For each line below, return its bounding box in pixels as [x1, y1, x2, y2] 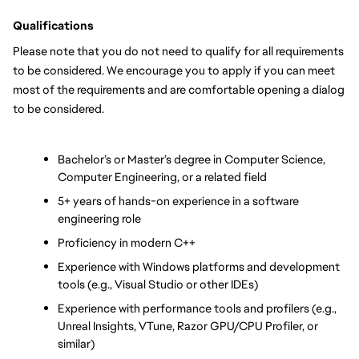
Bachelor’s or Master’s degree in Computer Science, [58, 151, 325, 167]
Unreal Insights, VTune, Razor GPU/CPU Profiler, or [58, 318, 318, 333]
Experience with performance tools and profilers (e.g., [58, 301, 337, 316]
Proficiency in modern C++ [58, 235, 196, 250]
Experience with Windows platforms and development [58, 259, 340, 274]
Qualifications [13, 18, 94, 33]
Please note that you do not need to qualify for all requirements [13, 43, 344, 58]
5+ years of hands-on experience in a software [58, 193, 299, 208]
